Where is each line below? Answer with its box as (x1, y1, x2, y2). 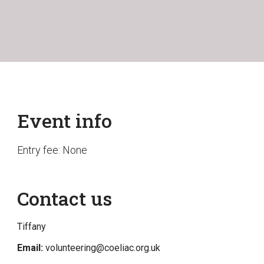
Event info (17, 108, 113, 133)
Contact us (17, 186, 113, 211)
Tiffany (17, 221, 47, 232)
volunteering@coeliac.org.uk (45, 242, 161, 253)
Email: (17, 242, 44, 253)
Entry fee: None (17, 144, 88, 156)
